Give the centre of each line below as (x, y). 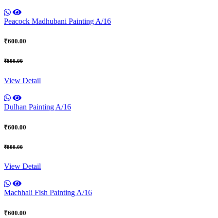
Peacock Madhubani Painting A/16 (57, 21)
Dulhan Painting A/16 (37, 107)
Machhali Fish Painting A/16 (48, 193)
